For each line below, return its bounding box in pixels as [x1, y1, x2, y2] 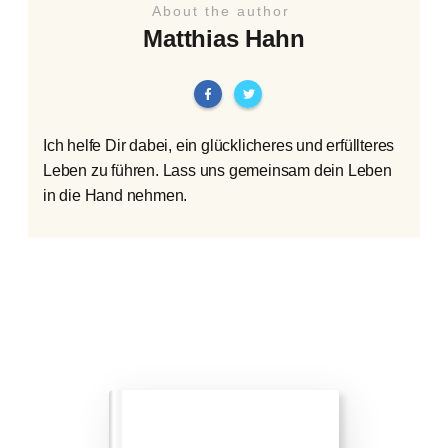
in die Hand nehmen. [43, 186, 188, 204]
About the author [152, 2, 296, 19]
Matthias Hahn [143, 24, 305, 52]
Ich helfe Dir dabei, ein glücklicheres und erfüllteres [43, 136, 395, 154]
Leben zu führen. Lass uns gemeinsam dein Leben [43, 161, 392, 179]
